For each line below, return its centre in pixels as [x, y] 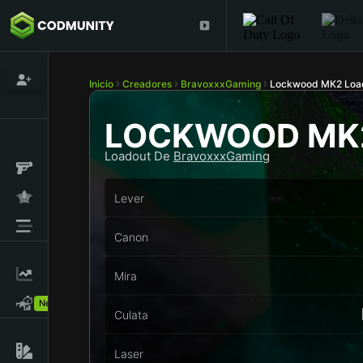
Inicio [101, 84]
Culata [131, 314]
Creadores [147, 84]
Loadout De [139, 156]
